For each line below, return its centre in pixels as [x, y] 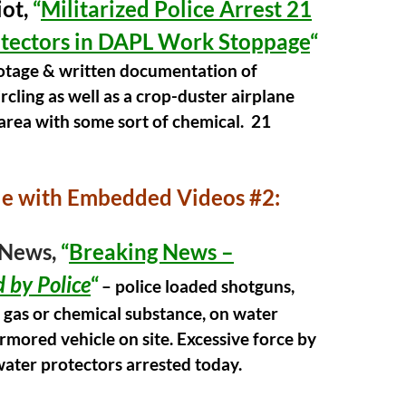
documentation [179, 71]
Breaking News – [151, 251]
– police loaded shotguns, [198, 286]
